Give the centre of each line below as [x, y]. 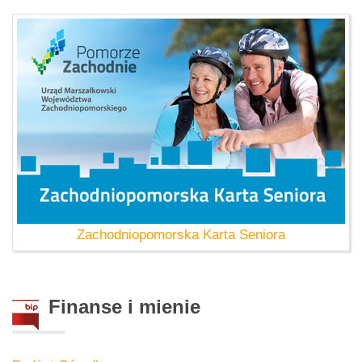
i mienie [161, 306]
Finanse [85, 306]
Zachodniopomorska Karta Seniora [181, 234]
